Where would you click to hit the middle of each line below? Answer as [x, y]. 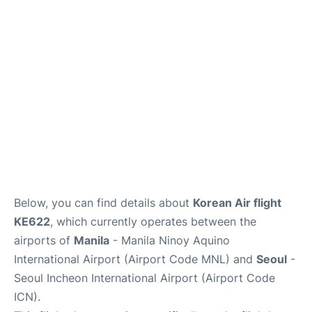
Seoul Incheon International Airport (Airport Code [145, 278]
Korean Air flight [237, 202]
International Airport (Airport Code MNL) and [135, 259]
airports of [44, 240]
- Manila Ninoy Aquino [170, 240]
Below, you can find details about [103, 202]
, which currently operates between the [153, 221]
